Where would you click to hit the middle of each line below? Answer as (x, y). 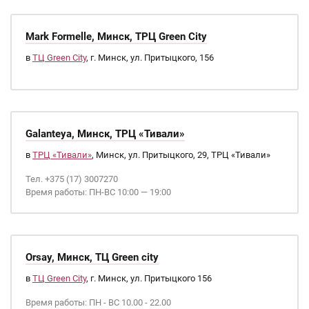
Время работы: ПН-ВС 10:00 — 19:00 (98, 192)
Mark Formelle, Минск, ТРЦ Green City (116, 37)
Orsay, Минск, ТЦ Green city (92, 257)
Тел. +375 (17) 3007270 (72, 179)
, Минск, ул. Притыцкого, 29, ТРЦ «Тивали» (181, 155)
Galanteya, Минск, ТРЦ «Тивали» (105, 134)
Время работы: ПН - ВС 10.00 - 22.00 (98, 302)
